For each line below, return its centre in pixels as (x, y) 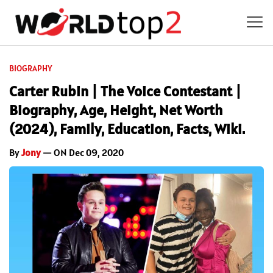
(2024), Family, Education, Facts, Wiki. (127, 129)
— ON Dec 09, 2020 (82, 152)
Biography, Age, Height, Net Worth (116, 110)
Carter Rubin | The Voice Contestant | (125, 91)
